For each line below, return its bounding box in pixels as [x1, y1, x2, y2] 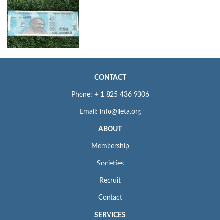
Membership [91, 143, 129, 150]
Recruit [99, 177, 121, 185]
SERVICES [94, 212, 126, 219]
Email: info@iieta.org [79, 109, 141, 116]
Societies [96, 160, 124, 167]
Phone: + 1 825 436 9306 [71, 91, 149, 99]
